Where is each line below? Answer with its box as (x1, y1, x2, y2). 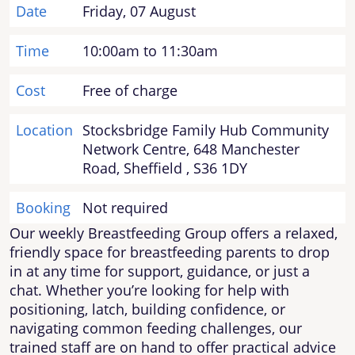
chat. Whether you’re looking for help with (10, 280, 289, 300)
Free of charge (82, 80, 177, 100)
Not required (82, 197, 168, 217)
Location (16, 120, 73, 139)
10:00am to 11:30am (82, 40, 218, 60)
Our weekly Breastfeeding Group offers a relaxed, (10, 223, 338, 242)
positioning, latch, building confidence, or (10, 299, 285, 319)
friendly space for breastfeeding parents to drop (10, 242, 330, 261)
